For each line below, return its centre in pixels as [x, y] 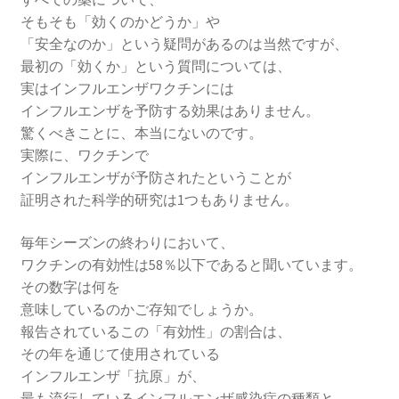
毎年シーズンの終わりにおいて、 [127, 243]
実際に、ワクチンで [84, 155]
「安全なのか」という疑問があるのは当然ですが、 [184, 44]
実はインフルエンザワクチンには [127, 89]
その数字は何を [70, 287]
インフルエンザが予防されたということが [155, 178]
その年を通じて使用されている [120, 354]
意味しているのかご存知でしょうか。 [141, 309]
